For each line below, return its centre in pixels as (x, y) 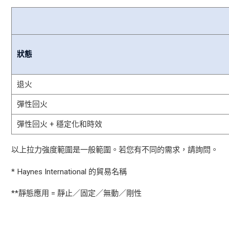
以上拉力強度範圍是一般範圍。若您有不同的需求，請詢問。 (115, 150)
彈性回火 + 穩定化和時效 (60, 124)
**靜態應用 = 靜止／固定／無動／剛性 (76, 193)
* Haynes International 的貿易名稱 (69, 171)
